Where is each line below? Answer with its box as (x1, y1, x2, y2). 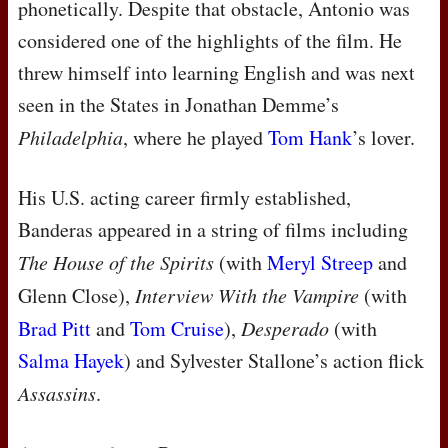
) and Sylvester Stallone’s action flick (124, 347, 424, 375)
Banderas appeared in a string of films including (18, 216, 408, 244)
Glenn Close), (18, 282, 135, 310)
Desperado (241, 315, 329, 342)
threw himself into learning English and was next (18, 59, 415, 87)
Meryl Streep (267, 249, 373, 277)
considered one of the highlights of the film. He (18, 27, 402, 55)
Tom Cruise (130, 315, 224, 343)
